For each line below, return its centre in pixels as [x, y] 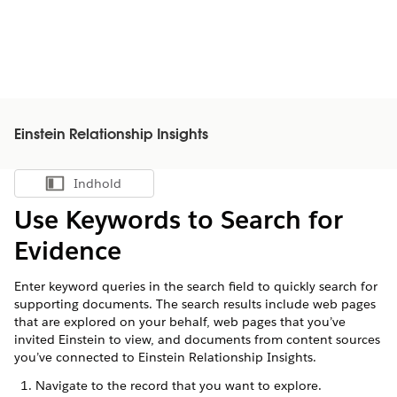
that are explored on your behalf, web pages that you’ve [180, 322]
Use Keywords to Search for [179, 220]
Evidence [68, 251]
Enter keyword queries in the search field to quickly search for [196, 286]
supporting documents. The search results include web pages [195, 304]
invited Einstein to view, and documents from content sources [197, 339]
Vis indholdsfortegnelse [144, 188]
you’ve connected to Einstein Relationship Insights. [165, 357]
